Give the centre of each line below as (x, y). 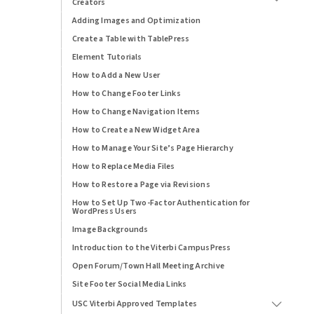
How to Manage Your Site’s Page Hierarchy (152, 148)
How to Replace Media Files (123, 166)
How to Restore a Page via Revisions (141, 184)
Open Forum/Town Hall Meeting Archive (148, 266)
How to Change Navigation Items (136, 111)
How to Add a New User (116, 75)
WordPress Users (104, 211)
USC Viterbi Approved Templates (135, 303)
